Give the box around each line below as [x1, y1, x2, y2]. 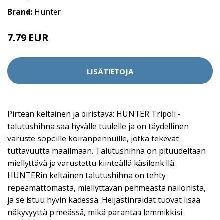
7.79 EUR [7, 31, 49, 44]
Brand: [7, 6, 34, 17]
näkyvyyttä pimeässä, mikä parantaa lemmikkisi [7, 207, 182, 218]
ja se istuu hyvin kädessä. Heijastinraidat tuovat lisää [7, 194, 200, 205]
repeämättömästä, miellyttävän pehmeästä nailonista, [7, 182, 206, 193]
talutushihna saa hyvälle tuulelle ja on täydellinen [7, 121, 189, 132]
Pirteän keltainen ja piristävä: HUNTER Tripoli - [7, 109, 181, 119]
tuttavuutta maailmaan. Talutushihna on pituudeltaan [7, 145, 206, 156]
